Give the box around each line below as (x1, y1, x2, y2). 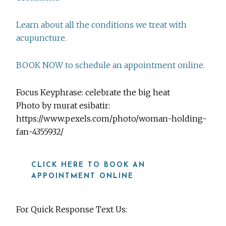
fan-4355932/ (16, 127, 64, 137)
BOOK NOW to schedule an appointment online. (16, 60, 205, 71)
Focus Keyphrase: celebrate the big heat (16, 87, 171, 98)
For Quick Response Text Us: (16, 204, 128, 215)
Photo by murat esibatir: (16, 100, 110, 111)
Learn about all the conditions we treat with (16, 20, 187, 30)
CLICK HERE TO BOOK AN (31, 161, 146, 169)
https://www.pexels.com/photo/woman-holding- (16, 114, 207, 124)
